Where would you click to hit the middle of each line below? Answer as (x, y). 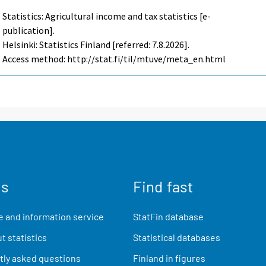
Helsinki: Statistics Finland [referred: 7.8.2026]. (96, 44)
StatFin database (168, 216)
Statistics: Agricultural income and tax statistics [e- (107, 16)
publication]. (29, 30)
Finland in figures (169, 258)
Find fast (163, 186)
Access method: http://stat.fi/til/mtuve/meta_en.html (114, 58)
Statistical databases (177, 237)
